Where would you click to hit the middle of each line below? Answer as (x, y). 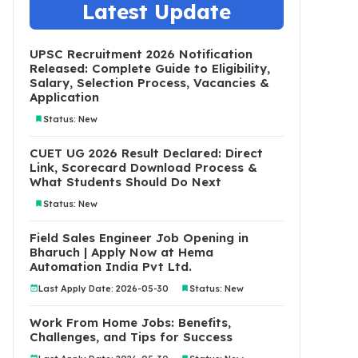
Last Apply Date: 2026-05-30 (103, 288)
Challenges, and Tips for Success (131, 337)
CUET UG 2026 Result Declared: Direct (146, 153)
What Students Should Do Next (125, 182)
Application (64, 97)
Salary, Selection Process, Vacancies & (149, 83)
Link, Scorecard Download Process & (143, 167)
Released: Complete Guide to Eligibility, (150, 68)
